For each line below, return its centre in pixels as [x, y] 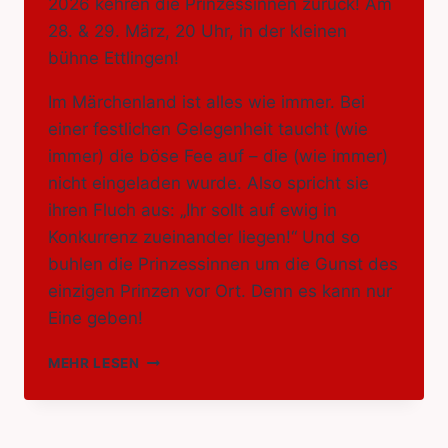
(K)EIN [162, 400]
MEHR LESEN [94, 363]
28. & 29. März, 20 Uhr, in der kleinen [197, 31]
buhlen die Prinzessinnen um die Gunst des [223, 264]
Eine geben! [95, 318]
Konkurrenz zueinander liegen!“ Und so [204, 237]
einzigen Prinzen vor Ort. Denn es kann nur [220, 291]
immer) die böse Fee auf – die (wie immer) [218, 156]
